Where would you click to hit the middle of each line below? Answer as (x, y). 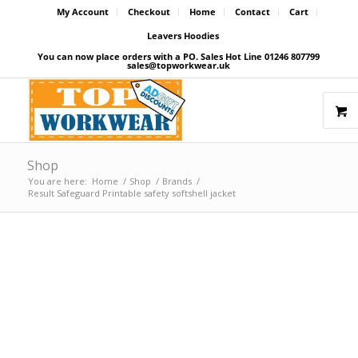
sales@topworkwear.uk (179, 65)
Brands (177, 181)
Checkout (149, 12)
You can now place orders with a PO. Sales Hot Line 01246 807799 (179, 56)
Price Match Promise (107, 264)
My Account (82, 12)
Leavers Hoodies (183, 36)
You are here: (57, 181)
